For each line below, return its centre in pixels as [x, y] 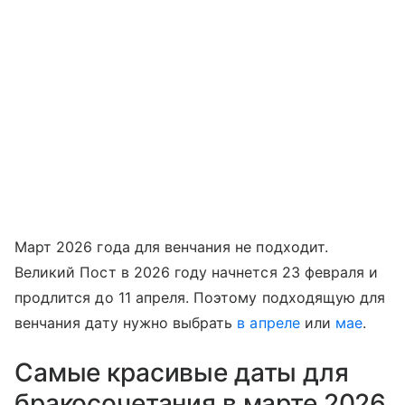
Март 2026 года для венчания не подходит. [171, 246]
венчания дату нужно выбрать [126, 322]
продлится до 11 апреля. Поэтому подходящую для [200, 297]
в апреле [268, 322]
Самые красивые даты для [182, 372]
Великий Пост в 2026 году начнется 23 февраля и [197, 272]
